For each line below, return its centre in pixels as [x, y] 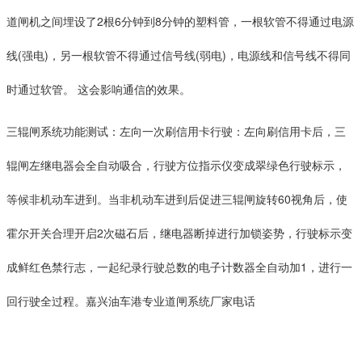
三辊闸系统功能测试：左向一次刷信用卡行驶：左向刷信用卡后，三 [176, 130]
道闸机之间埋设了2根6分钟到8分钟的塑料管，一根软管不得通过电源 [180, 21]
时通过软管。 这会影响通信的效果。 [99, 88]
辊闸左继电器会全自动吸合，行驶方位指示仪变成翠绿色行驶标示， [176, 164]
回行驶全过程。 [46, 300]
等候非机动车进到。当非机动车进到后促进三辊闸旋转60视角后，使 [177, 198]
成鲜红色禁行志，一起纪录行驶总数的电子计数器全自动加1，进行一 [179, 266]
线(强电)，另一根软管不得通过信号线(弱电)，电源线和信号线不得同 [179, 55]
